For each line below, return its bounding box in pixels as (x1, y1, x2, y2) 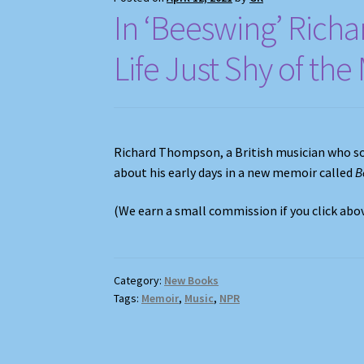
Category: (114, 273, 165, 288)
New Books (164, 273, 219, 288)
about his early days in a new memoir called (114, 163, 356, 180)
